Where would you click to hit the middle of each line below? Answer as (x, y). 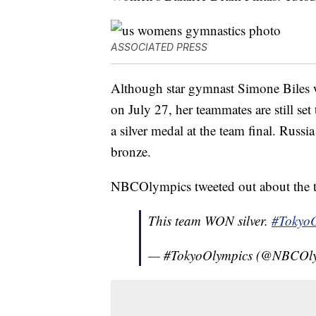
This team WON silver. (210, 221)
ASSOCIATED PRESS (159, 47)
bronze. (131, 152)
